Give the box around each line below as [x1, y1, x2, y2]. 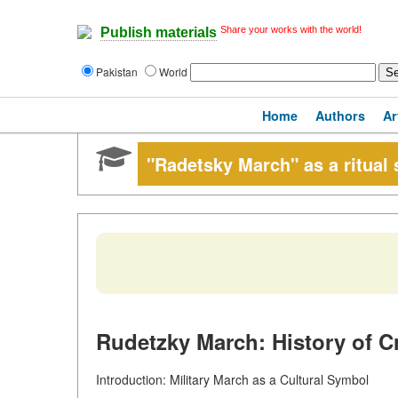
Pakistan [96, 64, 140, 79]
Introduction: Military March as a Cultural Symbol [96, 370, 369, 389]
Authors [315, 107, 365, 124]
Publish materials [100, 25, 217, 41]
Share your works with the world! [220, 24, 362, 35]
